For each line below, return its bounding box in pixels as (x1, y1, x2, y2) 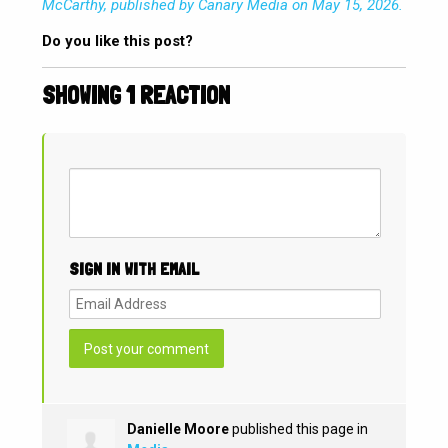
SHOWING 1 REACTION (42, 81, 231, 111)
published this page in (229, 421, 369, 438)
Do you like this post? (42, 32, 194, 51)
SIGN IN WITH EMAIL (69, 258, 200, 280)
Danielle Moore (127, 421, 230, 438)
